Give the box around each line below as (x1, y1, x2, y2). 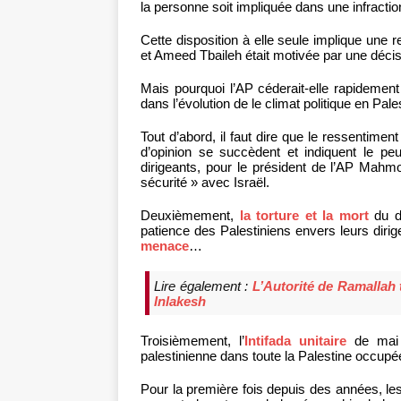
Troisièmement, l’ (141, 333, 245, 349)
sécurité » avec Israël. (141, 175, 269, 191)
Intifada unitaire (244, 333, 347, 349)
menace (141, 238, 189, 254)
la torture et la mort (239, 208, 369, 224)
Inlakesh (154, 293, 206, 309)
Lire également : (154, 277, 252, 294)
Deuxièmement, (141, 208, 240, 224)
